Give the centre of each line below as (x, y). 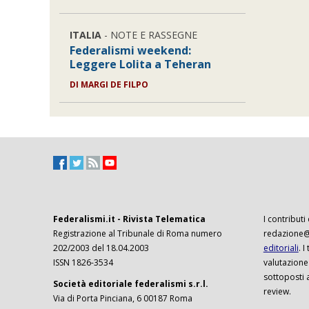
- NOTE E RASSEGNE (150, 35)
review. (277, 292)
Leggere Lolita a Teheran (141, 64)
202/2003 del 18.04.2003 (101, 248)
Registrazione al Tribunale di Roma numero (138, 234)
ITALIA (86, 35)
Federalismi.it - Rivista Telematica (129, 219)
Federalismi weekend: (131, 50)
